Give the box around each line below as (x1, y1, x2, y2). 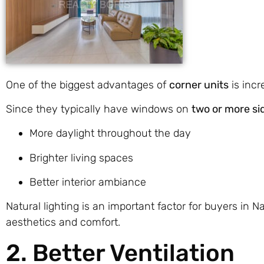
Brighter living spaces (29, 151, 133, 164)
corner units (169, 78, 229, 91)
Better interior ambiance (29, 176, 146, 189)
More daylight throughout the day (29, 127, 191, 140)
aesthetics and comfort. (6, 216, 120, 229)
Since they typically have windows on (6, 102, 192, 115)
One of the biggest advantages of (6, 78, 169, 91)
